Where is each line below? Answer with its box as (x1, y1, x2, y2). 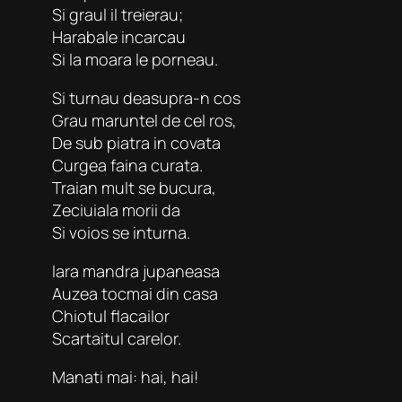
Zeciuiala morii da (52, 198, 180, 221)
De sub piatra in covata (52, 131, 221, 153)
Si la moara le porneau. (52, 48, 218, 70)
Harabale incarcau (52, 25, 186, 48)
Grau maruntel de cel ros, (52, 109, 237, 131)
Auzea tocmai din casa (52, 282, 218, 304)
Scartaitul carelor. (52, 327, 181, 349)
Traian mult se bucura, (52, 176, 216, 198)
